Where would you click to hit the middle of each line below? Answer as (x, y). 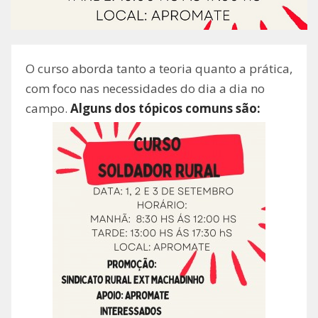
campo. (48, 109)
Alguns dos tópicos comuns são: (165, 109)
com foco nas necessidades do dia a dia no (145, 89)
